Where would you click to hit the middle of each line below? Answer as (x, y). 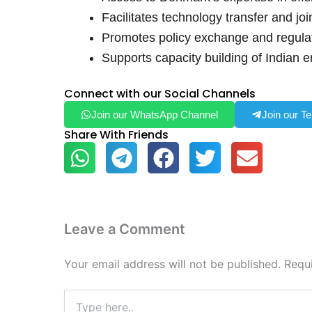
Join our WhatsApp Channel (155, 115)
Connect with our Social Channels (160, 94)
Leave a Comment (125, 229)
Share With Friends (116, 135)
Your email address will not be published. (172, 264)
